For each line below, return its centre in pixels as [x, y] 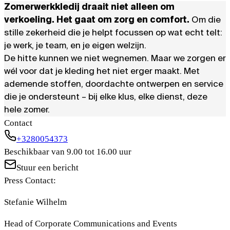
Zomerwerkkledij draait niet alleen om [89, 8]
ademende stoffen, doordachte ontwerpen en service [114, 85]
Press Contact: [30, 181]
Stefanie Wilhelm [35, 202]
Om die [206, 21]
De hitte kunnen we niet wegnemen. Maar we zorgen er [115, 59]
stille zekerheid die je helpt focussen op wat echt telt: [113, 33]
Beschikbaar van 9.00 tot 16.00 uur [68, 152]
